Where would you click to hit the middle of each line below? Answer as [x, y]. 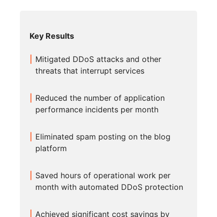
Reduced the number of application [100, 98]
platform [51, 148]
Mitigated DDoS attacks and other [99, 59]
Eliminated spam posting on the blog [103, 137]
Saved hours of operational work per [103, 176]
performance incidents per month [97, 110]
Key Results [52, 36]
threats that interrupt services [90, 71]
